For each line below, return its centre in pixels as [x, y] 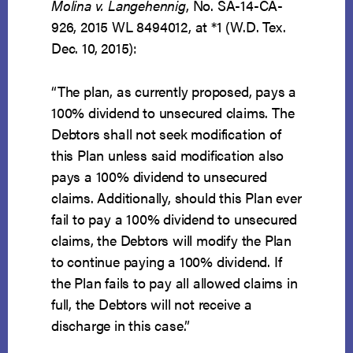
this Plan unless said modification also [168, 155]
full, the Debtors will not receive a [152, 304]
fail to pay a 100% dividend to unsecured [175, 219]
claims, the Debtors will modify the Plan [172, 240]
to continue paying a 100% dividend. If [167, 262]
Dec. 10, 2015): [95, 48]
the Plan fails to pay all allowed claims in [175, 283]
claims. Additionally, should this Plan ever [176, 198]
